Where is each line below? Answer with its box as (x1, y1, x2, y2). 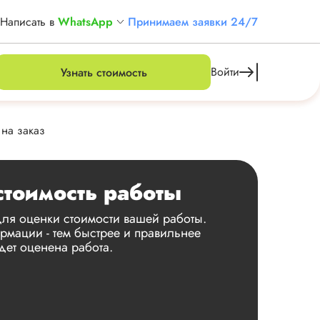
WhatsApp (58, 13, 113, 30)
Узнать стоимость (60, 64, 147, 81)
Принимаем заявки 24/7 (128, 13, 258, 30)
